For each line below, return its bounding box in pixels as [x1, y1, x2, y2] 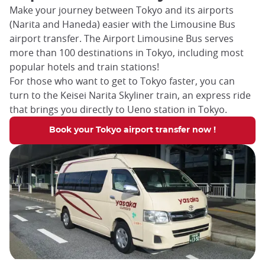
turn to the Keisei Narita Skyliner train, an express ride [9, 89, 251, 102]
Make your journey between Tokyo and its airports [9, 4, 234, 17]
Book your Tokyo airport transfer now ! [49, 126, 216, 135]
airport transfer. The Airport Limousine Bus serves [9, 32, 234, 46]
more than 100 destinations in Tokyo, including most [9, 46, 244, 60]
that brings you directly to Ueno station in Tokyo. [9, 103, 230, 117]
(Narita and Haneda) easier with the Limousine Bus [9, 18, 235, 31]
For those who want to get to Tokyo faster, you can [9, 75, 235, 88]
